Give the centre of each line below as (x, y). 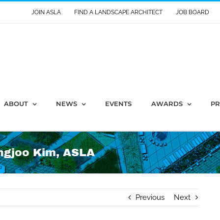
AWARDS (167, 104)
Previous (150, 197)
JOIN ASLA (46, 12)
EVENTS (119, 104)
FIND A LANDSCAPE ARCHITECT (119, 12)
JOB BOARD (193, 12)
